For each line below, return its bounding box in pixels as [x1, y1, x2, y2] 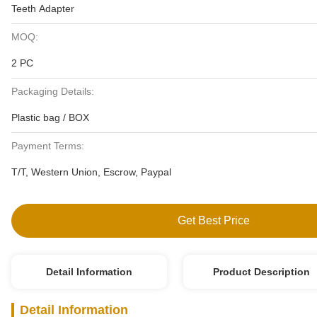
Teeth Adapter [11, 3, 74, 14]
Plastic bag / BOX [11, 112, 89, 123]
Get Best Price [178, 214, 250, 226]
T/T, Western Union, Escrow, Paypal [11, 166, 171, 178]
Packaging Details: [11, 86, 94, 97]
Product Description [212, 266, 310, 277]
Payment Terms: [11, 140, 84, 151]
